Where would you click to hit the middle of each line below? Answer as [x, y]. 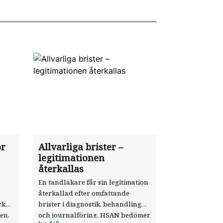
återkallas [61, 169]
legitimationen [72, 158]
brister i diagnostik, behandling [90, 204]
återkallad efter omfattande [84, 193]
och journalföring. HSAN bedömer [95, 215]
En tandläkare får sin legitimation [94, 182]
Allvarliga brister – [81, 147]
